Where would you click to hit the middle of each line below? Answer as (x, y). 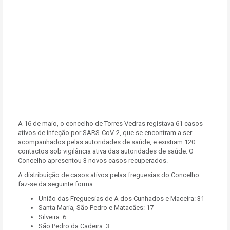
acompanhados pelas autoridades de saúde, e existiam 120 (107, 142)
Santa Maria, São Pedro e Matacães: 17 (96, 208)
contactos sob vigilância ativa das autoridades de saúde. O (106, 151)
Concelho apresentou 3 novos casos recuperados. (93, 160)
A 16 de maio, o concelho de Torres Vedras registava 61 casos (110, 123)
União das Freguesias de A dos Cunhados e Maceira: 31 (121, 198)
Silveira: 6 (52, 217)
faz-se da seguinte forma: (56, 184)
